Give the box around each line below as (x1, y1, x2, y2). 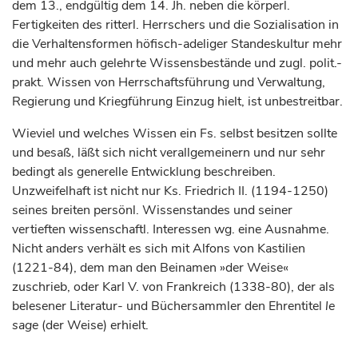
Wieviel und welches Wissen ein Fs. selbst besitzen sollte (12, 125, 337, 142)
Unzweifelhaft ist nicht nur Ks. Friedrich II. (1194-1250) (12, 182, 328, 200)
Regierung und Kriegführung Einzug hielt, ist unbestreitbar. (12, 93, 343, 110)
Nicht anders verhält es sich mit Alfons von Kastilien (12, 240, 305, 257)
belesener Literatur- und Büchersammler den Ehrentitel (12, 297, 325, 315)
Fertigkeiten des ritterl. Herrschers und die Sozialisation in (12, 16, 339, 34)
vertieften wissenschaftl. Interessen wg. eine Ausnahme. (12, 221, 329, 238)
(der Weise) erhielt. (38, 316, 149, 334)
